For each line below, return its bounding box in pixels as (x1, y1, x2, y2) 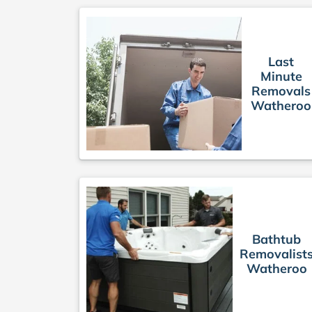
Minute (260, 68, 302, 85)
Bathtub (252, 231, 301, 247)
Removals (251, 83, 311, 100)
